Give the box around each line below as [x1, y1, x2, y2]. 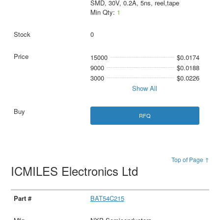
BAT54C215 [90, 193, 124, 203]
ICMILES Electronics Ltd [11, 162, 142, 179]
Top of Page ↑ [171, 155, 209, 164]
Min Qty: [90, 7, 117, 17]
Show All [132, 83, 158, 93]
